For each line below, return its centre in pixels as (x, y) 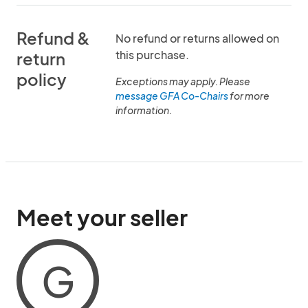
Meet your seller (102, 217)
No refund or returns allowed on (197, 38)
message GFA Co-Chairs (172, 96)
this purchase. (152, 55)
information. (144, 110)
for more (249, 96)
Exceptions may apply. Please (183, 81)
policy (42, 79)
